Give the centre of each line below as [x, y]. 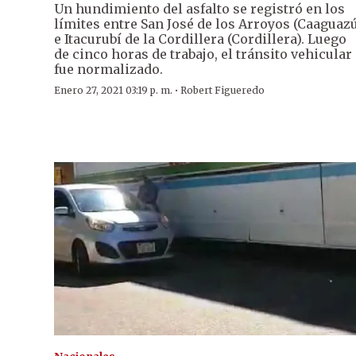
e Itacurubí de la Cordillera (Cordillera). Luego [200, 39]
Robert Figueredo [222, 90]
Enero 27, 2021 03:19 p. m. [113, 90]
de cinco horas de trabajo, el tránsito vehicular [203, 54]
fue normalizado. [108, 69]
